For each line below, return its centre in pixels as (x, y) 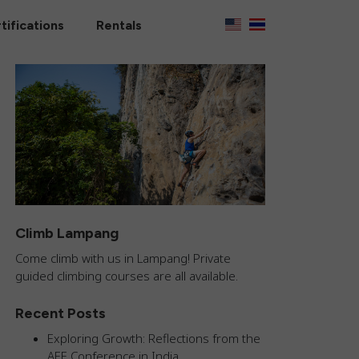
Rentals (119, 25)
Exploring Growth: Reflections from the (154, 338)
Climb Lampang (67, 233)
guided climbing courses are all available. (127, 275)
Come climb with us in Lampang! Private (123, 258)
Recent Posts (61, 313)
